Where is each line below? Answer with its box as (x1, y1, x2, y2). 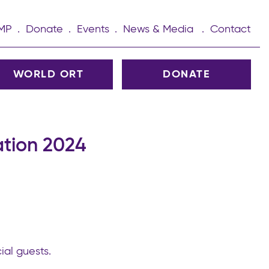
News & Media (123, 24, 193, 35)
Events (77, 24, 109, 35)
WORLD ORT (13, 69, 84, 80)
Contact (210, 24, 251, 35)
